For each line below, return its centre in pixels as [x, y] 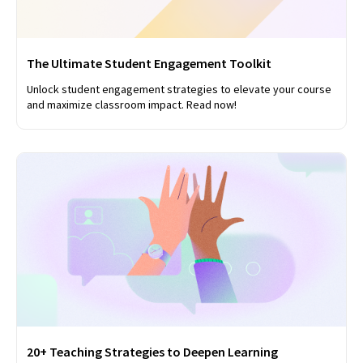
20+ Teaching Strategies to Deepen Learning [152, 351]
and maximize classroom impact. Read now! [132, 104]
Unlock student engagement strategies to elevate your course [179, 89]
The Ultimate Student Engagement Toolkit [149, 63]
